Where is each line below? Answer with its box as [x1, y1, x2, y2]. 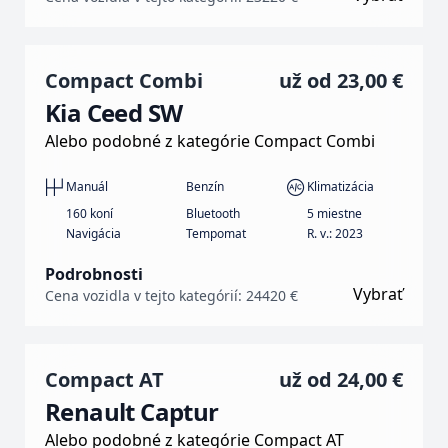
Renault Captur [45, 394, 219, 428]
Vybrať [353, 282, 403, 305]
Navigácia [65, 224, 121, 242]
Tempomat [186, 224, 247, 242]
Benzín [186, 178, 225, 196]
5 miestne [306, 204, 362, 222]
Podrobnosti [45, 262, 143, 285]
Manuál [65, 178, 108, 196]
